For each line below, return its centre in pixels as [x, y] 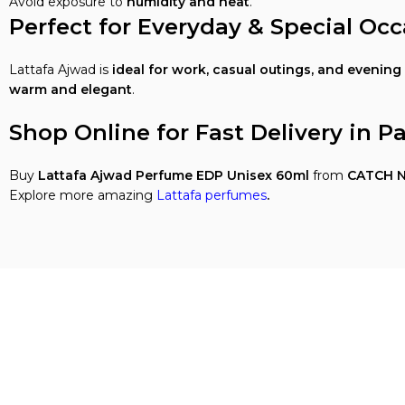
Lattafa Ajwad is [61, 70]
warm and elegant [71, 89]
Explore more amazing [83, 195]
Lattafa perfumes [212, 195]
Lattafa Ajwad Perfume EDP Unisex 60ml [174, 175]
